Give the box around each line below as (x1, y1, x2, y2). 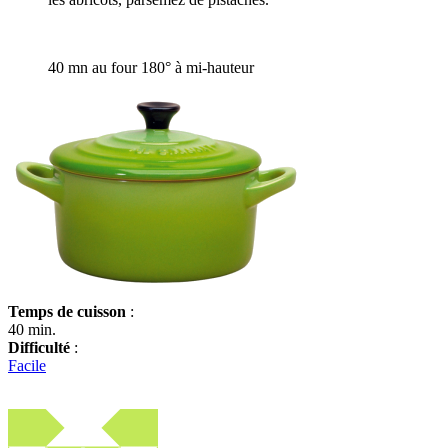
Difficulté (8, 339, 70, 357)
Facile (8, 357, 46, 375)
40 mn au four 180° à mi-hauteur (48, 59, 254, 77)
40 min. (8, 321, 56, 339)
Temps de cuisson (8, 303, 126, 321)
